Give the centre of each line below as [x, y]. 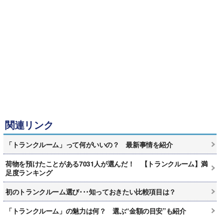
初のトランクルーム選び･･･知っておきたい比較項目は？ [91, 191]
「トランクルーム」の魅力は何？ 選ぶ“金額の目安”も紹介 [96, 210]
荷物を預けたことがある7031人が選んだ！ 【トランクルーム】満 [107, 163]
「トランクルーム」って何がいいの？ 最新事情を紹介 [89, 144]
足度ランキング [29, 172]
